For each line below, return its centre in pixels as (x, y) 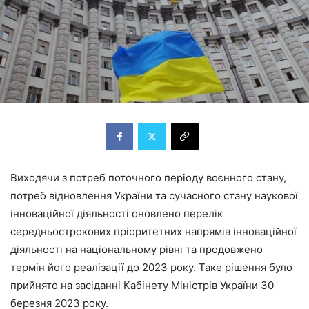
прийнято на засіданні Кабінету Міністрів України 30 (142, 285)
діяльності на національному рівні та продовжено (137, 249)
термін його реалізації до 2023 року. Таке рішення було (151, 267)
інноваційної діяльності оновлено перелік (117, 213)
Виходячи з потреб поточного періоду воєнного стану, (148, 177)
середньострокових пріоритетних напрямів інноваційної (153, 231)
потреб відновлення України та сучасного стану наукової (154, 195)
